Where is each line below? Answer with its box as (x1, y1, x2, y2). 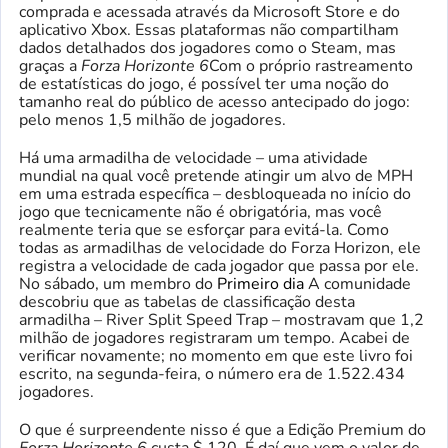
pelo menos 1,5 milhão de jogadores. (19, 109, 286, 131)
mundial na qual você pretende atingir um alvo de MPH (19, 165, 413, 187)
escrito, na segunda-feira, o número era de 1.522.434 (19, 363, 405, 385)
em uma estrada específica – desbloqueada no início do (19, 183, 411, 205)
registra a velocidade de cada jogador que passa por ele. (19, 255, 419, 277)
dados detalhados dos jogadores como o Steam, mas (19, 37, 396, 59)
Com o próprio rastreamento (209, 55, 413, 77)
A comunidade (304, 273, 411, 295)
